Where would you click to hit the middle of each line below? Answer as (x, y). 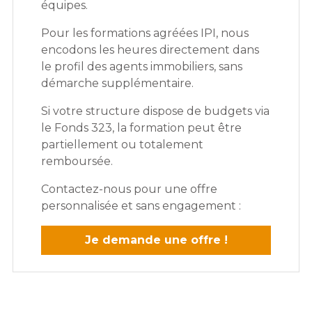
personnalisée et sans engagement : (141, 206)
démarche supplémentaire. (117, 84)
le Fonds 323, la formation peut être (141, 128)
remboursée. (77, 162)
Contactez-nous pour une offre (129, 189)
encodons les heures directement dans (150, 50)
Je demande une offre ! (156, 240)
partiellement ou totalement (122, 145)
